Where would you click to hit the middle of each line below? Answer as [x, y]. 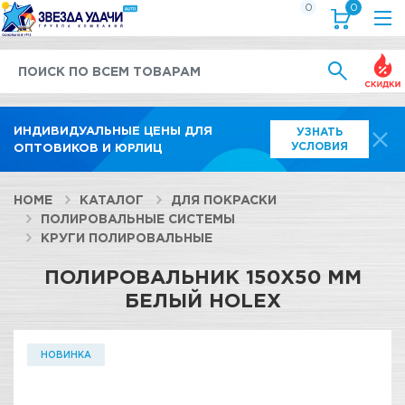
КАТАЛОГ [112, 199]
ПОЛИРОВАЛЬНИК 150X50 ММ [202, 276]
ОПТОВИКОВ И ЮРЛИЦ [88, 147]
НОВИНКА [66, 355]
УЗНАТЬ [320, 132]
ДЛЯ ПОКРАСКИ [224, 199]
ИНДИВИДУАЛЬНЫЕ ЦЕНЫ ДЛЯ [113, 130]
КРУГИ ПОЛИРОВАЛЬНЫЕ [127, 237]
